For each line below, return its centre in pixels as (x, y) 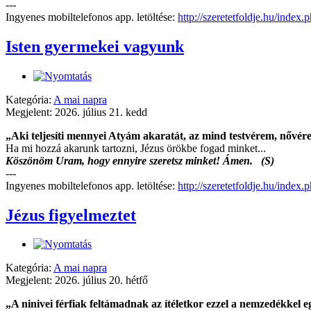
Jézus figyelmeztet (71, 215)
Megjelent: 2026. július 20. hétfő (77, 280)
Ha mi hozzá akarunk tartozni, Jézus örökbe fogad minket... (136, 148)
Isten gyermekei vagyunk (95, 46)
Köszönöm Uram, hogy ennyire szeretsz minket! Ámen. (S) (140, 160)
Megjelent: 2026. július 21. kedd (76, 112)
